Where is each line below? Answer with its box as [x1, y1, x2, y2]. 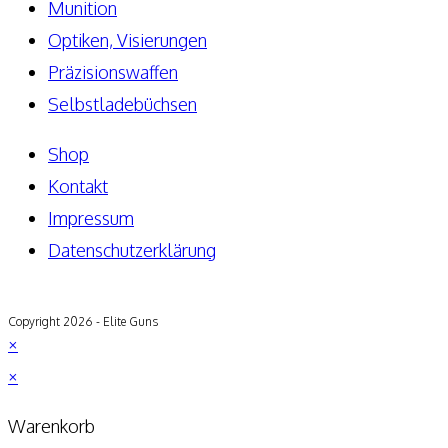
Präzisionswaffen [48, 60, 178, 83]
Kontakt [48, 174, 108, 197]
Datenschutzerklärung [48, 238, 216, 261]
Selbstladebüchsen [48, 92, 197, 115]
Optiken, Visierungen [48, 28, 207, 51]
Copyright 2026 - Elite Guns [8, 313, 158, 329]
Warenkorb [8, 414, 95, 437]
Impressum [48, 206, 134, 229]
